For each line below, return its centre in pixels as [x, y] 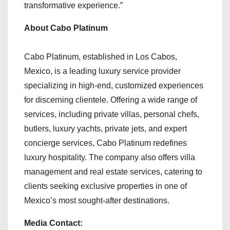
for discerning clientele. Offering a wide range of [111, 100]
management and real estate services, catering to [113, 172]
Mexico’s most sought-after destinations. [97, 201]
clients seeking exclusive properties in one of [106, 186]
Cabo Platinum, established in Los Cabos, [101, 57]
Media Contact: [53, 223]
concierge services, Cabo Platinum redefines [106, 143]
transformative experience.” [73, 6]
